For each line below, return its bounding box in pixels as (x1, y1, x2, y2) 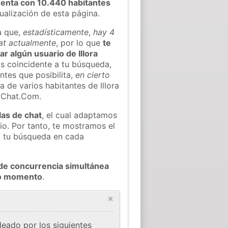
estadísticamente (23, 26, 89, 37)
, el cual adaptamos (42, 109, 118, 120)
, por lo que (56, 37, 103, 48)
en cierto (75, 69, 110, 80)
